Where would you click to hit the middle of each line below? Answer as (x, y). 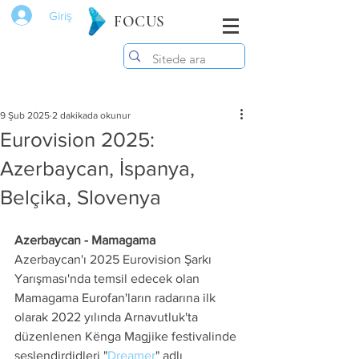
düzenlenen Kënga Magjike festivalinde (127, 336)
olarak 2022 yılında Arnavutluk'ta (108, 317)
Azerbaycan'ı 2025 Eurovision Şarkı (115, 259)
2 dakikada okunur (91, 115)
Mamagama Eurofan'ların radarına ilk (117, 298)
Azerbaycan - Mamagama (85, 240)
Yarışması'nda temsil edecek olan (109, 278)
